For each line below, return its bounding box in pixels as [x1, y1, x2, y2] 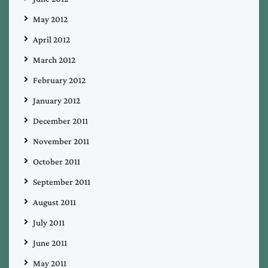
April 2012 [33, 34, 70, 44]
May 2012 [33, 14, 68, 24]
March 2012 [33, 54, 75, 65]
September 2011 [33, 176, 90, 187]
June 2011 [33, 237, 67, 248]
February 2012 [33, 75, 86, 85]
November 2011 [33, 136, 89, 146]
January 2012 [33, 95, 80, 105]
